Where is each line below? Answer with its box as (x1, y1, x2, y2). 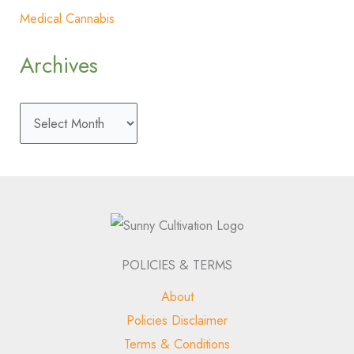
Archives (20, 49, 99, 81)
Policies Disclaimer (126, 311, 228, 330)
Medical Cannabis (20, 8, 115, 28)
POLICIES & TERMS (122, 255, 232, 275)
